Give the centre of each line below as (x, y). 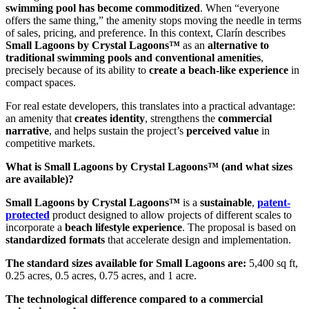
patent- (274, 203)
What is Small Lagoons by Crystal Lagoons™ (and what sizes (149, 167)
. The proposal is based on (239, 228)
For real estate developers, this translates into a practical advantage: (150, 106)
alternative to (238, 46)
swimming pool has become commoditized (103, 8)
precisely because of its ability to (77, 70)
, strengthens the (181, 119)
